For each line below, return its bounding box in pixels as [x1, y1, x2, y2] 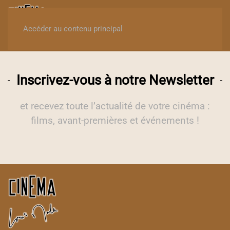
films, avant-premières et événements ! [31, 114, 199, 126]
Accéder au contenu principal [23, 24, 123, 33]
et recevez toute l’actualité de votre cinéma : [20, 100, 210, 112]
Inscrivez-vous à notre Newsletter [16, 72, 214, 88]
